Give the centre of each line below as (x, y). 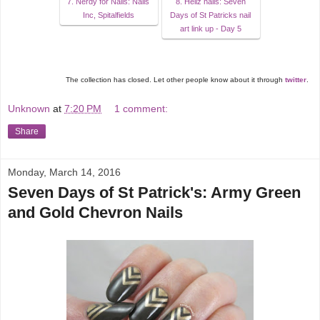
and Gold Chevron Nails (95, 213)
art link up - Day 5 (210, 28)
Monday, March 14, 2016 (64, 172)
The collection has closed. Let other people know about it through (175, 79)
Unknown (29, 109)
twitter (296, 79)
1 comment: (141, 109)
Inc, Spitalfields (108, 15)
